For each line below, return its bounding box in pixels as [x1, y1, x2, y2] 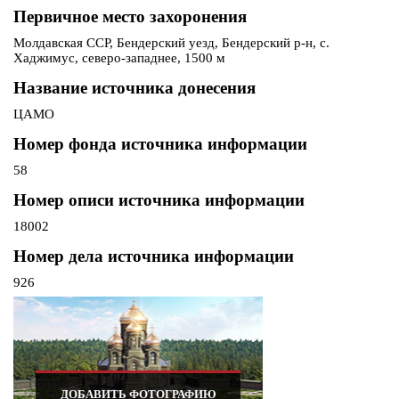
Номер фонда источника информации [13, 134, 307, 154]
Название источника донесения [13, 78, 256, 98]
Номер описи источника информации [13, 191, 305, 210]
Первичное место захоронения [13, 7, 247, 27]
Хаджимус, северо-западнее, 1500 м [13, 51, 225, 66]
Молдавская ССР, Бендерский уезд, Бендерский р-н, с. [13, 36, 330, 51]
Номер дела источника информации [13, 247, 294, 266]
